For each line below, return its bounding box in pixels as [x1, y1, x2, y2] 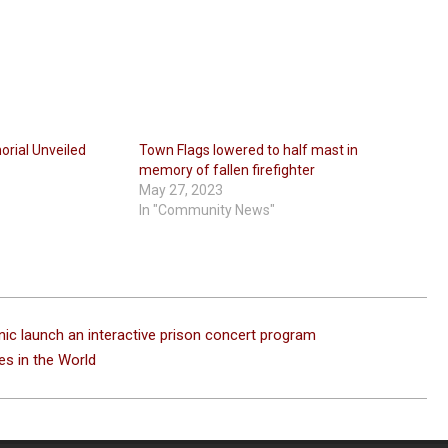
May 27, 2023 [139, 182, 224, 199]
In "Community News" [139, 202, 276, 219]
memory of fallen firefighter [139, 162, 316, 179]
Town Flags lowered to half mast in [139, 142, 359, 159]
